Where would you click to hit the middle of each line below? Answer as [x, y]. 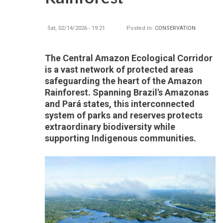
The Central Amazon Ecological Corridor [129, 58]
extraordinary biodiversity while [110, 127]
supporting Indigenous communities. [120, 138]
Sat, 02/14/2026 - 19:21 [76, 28]
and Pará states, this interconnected [120, 104]
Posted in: [141, 28]
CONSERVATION [175, 28]
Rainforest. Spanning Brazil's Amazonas [127, 92]
